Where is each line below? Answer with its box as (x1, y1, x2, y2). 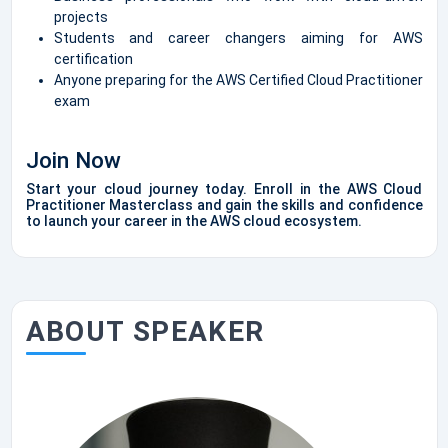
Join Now (25, 146, 121, 174)
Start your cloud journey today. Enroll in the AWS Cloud (25, 180, 423, 197)
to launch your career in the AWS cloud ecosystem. (25, 212, 362, 229)
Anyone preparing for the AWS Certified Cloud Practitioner (53, 71, 423, 88)
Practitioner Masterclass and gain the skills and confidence (25, 196, 423, 213)
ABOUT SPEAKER (25, 314, 265, 348)
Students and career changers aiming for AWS (53, 29, 423, 46)
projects (53, 8, 108, 25)
